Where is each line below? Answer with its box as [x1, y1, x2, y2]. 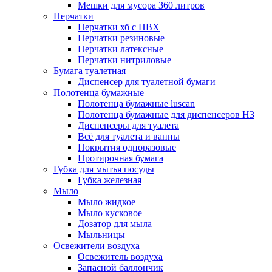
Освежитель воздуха [78, 251, 163, 262]
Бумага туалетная [53, 66, 126, 76]
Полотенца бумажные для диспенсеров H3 [78, 109, 254, 120]
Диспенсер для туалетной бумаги [78, 76, 216, 87]
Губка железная [78, 175, 141, 186]
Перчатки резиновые [78, 33, 165, 44]
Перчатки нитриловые [78, 55, 171, 66]
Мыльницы [78, 229, 125, 240]
